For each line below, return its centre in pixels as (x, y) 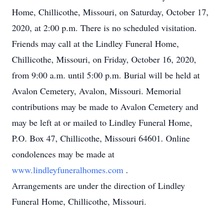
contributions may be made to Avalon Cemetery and (105, 107)
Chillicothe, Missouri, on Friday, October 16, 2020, (104, 59)
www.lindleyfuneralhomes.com (69, 170)
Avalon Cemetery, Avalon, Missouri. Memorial (96, 91)
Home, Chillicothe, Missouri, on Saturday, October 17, (110, 12)
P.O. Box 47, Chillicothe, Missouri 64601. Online (101, 138)
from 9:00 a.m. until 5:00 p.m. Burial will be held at (106, 75)
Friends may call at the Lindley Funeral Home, (95, 43)
